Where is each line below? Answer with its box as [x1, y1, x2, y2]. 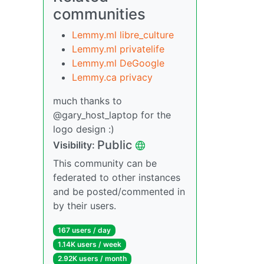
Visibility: [53, 139, 97, 151]
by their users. [53, 200, 116, 212]
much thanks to [53, 95, 122, 107]
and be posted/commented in [53, 186, 185, 197]
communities [53, 5, 146, 23]
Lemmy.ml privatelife [72, 43, 164, 55]
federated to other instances [53, 171, 180, 183]
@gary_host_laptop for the [53, 109, 171, 121]
